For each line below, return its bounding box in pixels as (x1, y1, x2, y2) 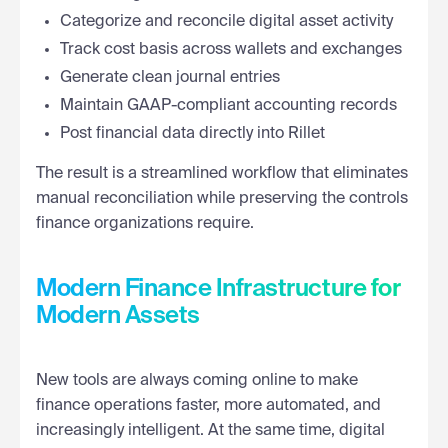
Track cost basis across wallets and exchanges (60, 41, 402, 58)
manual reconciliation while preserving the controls (36, 190, 408, 207)
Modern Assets (36, 303, 200, 328)
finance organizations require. (36, 215, 254, 232)
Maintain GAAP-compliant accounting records (60, 97, 397, 114)
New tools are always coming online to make (36, 372, 358, 389)
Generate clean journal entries (60, 69, 280, 86)
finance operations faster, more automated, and (36, 397, 381, 414)
